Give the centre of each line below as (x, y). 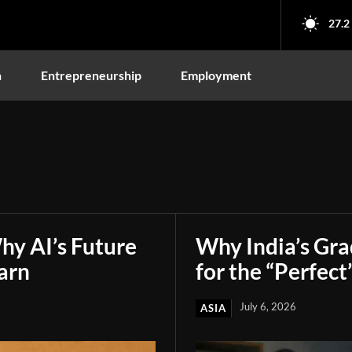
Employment (216, 75)
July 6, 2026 (268, 306)
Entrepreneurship (91, 75)
